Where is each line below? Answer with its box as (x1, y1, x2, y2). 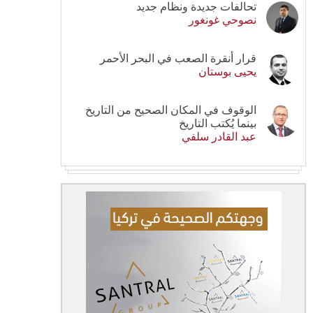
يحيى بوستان (198, 65, 256, 78)
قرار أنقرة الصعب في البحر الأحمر (100, 52, 256, 64)
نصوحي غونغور (189, 13, 256, 26)
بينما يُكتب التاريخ (179, 117, 256, 129)
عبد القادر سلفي (182, 130, 256, 143)
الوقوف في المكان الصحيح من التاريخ (85, 103, 256, 116)
